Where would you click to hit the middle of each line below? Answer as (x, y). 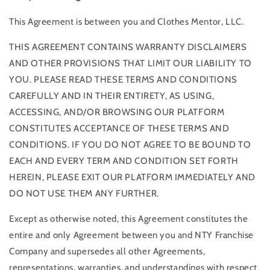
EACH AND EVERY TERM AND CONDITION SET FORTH (124, 161)
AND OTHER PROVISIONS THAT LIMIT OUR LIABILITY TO (130, 63)
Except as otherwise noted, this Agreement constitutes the (129, 218)
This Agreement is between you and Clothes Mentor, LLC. (127, 21)
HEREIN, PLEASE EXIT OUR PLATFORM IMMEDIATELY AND (132, 177)
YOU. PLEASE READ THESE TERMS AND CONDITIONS (123, 79)
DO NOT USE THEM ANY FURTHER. (84, 193)
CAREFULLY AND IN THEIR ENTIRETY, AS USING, (112, 96)
